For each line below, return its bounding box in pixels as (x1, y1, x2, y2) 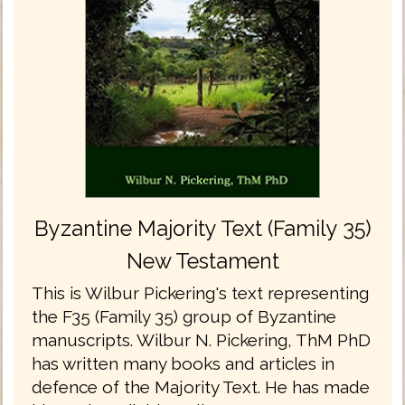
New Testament (126, 248, 279, 273)
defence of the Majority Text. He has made (32, 376, 370, 397)
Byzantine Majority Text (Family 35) (33, 215, 372, 240)
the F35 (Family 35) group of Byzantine (32, 306, 336, 326)
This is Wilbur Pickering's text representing (32, 282, 369, 303)
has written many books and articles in (32, 353, 334, 373)
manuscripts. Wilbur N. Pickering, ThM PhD (32, 329, 371, 350)
